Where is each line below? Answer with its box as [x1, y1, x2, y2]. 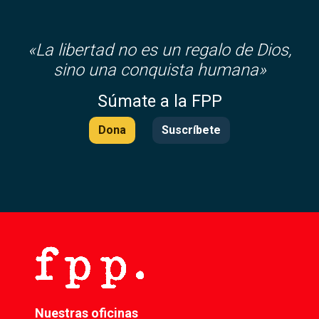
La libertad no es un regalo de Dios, [35, 40, 292, 61]
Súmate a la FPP [97, 91, 222, 112]
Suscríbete [162, 123, 221, 137]
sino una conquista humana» [53, 60, 266, 80]
